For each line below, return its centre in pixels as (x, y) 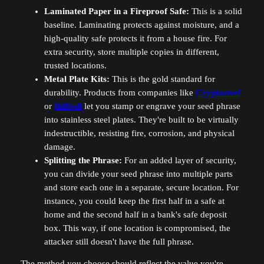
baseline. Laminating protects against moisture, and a (141, 24)
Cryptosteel (218, 92)
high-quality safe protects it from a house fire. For (135, 38)
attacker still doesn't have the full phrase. (119, 241)
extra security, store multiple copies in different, (131, 52)
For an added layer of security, (179, 160)
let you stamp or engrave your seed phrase (161, 106)
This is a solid (215, 11)
